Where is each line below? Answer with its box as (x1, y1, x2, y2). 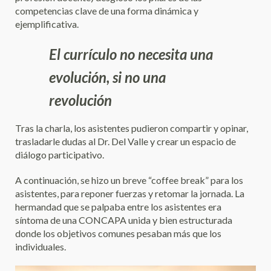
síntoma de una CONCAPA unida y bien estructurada (15, 214, 232, 226)
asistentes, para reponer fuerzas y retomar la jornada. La (15, 188, 244, 199)
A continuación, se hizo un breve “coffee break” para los (15, 174, 243, 186)
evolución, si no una (49, 68, 166, 86)
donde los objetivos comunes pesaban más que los (15, 227, 221, 239)
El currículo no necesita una (49, 45, 213, 63)
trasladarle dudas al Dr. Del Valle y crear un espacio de (15, 135, 236, 147)
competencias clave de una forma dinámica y (15, 5, 198, 16)
